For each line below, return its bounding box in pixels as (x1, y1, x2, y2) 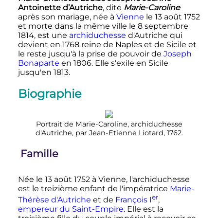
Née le (18, 175, 45, 184)
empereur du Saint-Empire (18, 204, 124, 214)
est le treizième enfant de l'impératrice (18, 184, 170, 193)
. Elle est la (123, 204, 163, 214)
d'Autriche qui (126, 30, 182, 40)
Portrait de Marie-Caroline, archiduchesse (36, 120, 182, 129)
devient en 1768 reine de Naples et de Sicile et (18, 39, 197, 49)
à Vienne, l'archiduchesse (90, 175, 190, 184)
